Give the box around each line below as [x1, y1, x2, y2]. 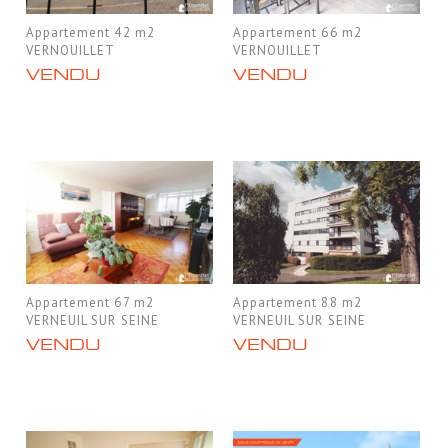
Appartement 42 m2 [26, 24, 155, 42]
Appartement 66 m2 [233, 24, 362, 42]
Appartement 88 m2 [233, 294, 362, 312]
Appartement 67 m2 [26, 294, 154, 312]
